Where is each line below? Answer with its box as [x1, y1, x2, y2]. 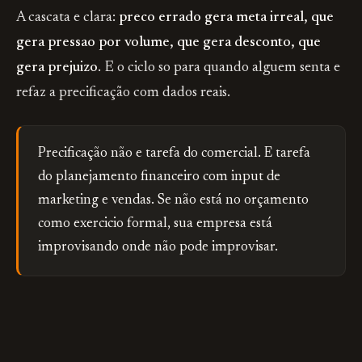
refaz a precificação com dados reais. [16, 86, 230, 100]
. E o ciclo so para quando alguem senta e [98, 61, 340, 75]
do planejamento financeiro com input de [38, 170, 280, 184]
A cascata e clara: [16, 11, 119, 25]
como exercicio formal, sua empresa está [38, 217, 272, 231]
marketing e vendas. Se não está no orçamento [38, 194, 309, 208]
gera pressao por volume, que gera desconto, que [16, 36, 321, 50]
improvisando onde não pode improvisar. [38, 241, 278, 255]
